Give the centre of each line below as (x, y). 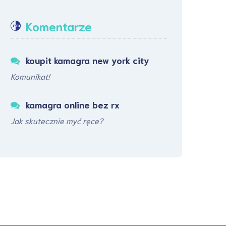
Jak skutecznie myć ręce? (57, 120)
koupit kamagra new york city (88, 60)
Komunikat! (30, 76)
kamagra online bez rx (73, 104)
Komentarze (59, 26)
